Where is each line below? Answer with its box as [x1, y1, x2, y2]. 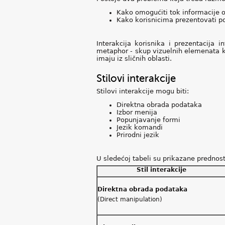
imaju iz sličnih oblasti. [96, 55, 172, 62]
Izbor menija [117, 108, 157, 116]
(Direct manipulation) [97, 196, 162, 203]
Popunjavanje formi [117, 116, 180, 124]
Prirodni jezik [117, 131, 159, 139]
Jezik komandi [117, 124, 163, 131]
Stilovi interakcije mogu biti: [96, 87, 189, 95]
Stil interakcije [136, 166, 186, 173]
